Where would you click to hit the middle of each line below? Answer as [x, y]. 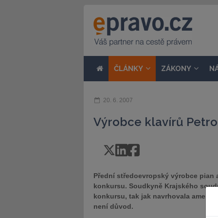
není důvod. [113, 206]
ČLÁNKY [128, 69]
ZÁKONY [176, 69]
